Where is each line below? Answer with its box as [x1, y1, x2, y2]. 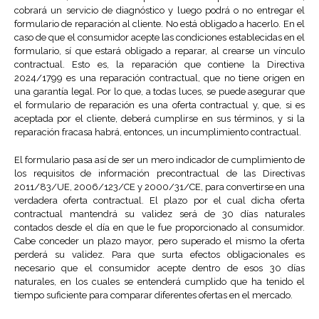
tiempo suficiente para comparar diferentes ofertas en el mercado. [14, 290, 293, 301]
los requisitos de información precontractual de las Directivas [14, 168, 305, 179]
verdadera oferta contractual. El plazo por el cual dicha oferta [14, 195, 305, 206]
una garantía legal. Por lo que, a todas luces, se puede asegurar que [14, 86, 305, 98]
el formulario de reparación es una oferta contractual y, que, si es [14, 100, 305, 111]
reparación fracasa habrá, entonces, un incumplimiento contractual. [14, 127, 301, 138]
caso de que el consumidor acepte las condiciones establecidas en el [14, 32, 305, 43]
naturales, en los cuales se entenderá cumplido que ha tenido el [14, 276, 305, 288]
